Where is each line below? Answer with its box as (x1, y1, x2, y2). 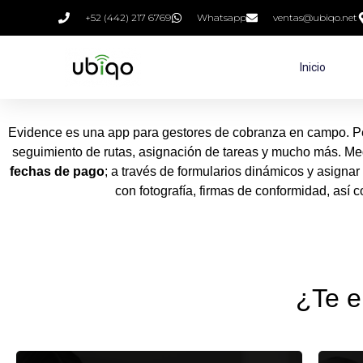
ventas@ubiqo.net (272, 11, 357, 23)
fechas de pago (10, 164, 105, 178)
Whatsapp (197, 11, 246, 23)
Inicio (300, 61, 326, 74)
